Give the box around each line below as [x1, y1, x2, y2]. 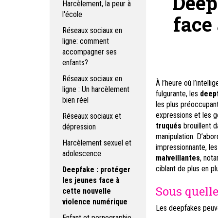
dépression [62, 122, 96, 131]
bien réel [62, 95, 89, 105]
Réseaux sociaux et [62, 111, 121, 121]
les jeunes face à [62, 176, 120, 185]
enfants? [62, 58, 88, 67]
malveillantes [155, 153, 200, 163]
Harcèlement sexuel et [62, 138, 131, 147]
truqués [155, 121, 182, 130]
